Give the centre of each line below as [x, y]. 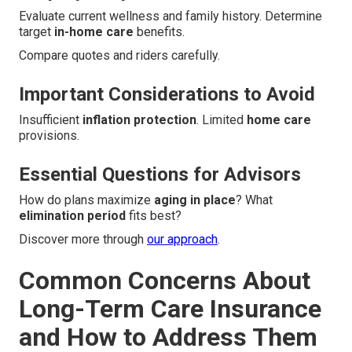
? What [254, 200]
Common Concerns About [165, 280]
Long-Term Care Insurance [170, 308]
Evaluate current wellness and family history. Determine [170, 16]
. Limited [222, 119]
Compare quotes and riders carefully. [119, 55]
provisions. [49, 135]
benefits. [159, 31]
